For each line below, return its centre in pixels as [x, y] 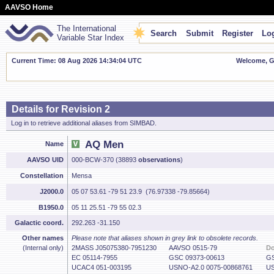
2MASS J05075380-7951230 [114, 248]
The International [87, 28]
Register [238, 33]
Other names [43, 238]
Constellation [42, 176]
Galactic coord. [39, 223]
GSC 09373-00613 [197, 257]
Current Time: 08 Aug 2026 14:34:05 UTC [77, 61]
